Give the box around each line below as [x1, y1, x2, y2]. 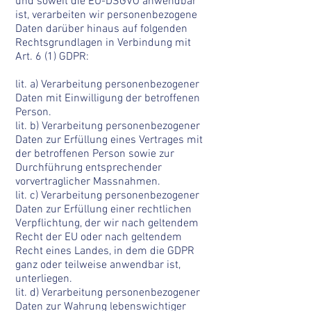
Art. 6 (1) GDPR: [15, 50, 89, 64]
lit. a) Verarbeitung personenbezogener [15, 78, 199, 92]
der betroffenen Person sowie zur [15, 147, 174, 161]
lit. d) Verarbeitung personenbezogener [15, 286, 200, 300]
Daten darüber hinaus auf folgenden [15, 22, 187, 36]
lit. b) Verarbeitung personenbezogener [15, 119, 200, 133]
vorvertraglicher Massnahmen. [15, 175, 160, 189]
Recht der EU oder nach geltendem [15, 230, 182, 244]
